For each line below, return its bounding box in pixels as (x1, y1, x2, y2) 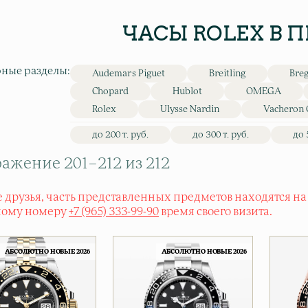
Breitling (209, 69, 245, 78)
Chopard (92, 87, 129, 96)
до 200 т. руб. (92, 131, 148, 140)
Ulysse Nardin (160, 105, 219, 114)
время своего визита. (159, 206, 272, 217)
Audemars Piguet (92, 69, 165, 78)
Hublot (173, 87, 202, 96)
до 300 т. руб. (192, 131, 249, 140)
